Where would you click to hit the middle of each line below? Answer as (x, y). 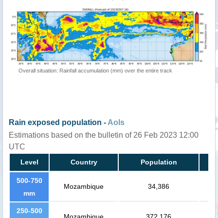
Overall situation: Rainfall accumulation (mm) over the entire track (95, 71)
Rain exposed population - (58, 123)
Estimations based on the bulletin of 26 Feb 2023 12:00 (104, 135)
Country (84, 162)
